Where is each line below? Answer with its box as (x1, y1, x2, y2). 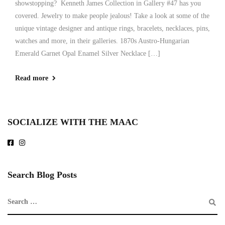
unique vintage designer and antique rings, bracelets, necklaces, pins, (15, 25, 210, 32)
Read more (15, 74, 48, 82)
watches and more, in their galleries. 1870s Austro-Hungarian (15, 37, 189, 45)
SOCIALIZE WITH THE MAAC (8, 117, 138, 127)
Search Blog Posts (8, 170, 77, 180)
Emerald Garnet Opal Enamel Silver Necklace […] (15, 50, 160, 57)
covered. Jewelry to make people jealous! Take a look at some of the (15, 12, 209, 20)
